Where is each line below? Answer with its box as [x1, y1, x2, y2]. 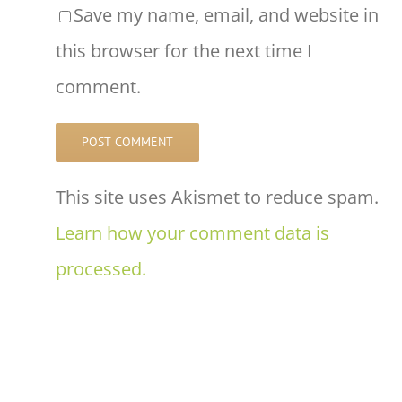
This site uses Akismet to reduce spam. [56, 185, 379, 210]
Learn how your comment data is [56, 221, 329, 246]
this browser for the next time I [56, 39, 312, 64]
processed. [56, 257, 146, 282]
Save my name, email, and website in [74, 3, 379, 28]
